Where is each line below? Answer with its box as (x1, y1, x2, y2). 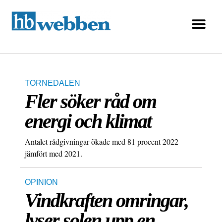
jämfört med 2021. (25, 148, 82, 159)
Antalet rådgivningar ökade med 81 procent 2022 (25, 136, 178, 147)
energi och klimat (25, 110, 151, 133)
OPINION (25, 178, 58, 187)
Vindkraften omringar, (25, 189, 188, 212)
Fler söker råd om (25, 90, 156, 113)
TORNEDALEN (25, 79, 80, 88)
